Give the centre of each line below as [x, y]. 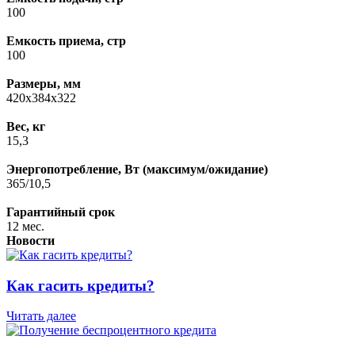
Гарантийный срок [61, 212]
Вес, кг [26, 126]
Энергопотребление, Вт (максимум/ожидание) [137, 169]
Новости [31, 240]
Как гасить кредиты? [80, 285]
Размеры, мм [44, 83]
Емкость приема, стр [66, 40]
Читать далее [41, 316]
